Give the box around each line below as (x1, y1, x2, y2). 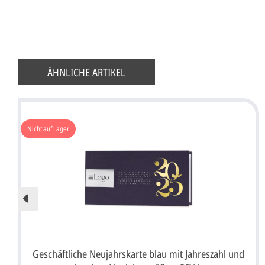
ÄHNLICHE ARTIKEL (47, 65, 125, 80)
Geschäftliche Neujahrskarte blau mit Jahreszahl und (33, 246, 244, 261)
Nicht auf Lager (27, 123, 69, 134)
